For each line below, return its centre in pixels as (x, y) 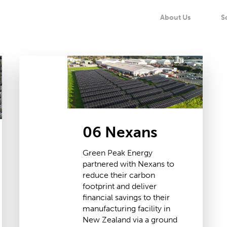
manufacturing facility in (126, 209)
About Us (175, 17)
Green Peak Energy (118, 153)
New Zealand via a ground (130, 220)
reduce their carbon (119, 175)
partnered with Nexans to (128, 164)
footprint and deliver (120, 186)
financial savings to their (126, 198)
